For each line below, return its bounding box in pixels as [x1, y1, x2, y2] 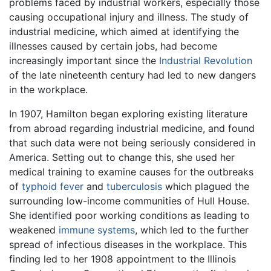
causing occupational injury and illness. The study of [9, 10, 249, 23]
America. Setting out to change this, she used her [9, 151, 235, 163]
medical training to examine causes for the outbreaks [9, 165, 253, 178]
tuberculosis [106, 180, 162, 192]
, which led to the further [135, 223, 249, 236]
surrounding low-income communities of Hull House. [9, 194, 249, 207]
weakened [9, 223, 59, 236]
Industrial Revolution [159, 54, 252, 67]
